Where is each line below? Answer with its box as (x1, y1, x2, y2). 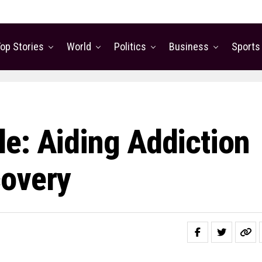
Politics (114, 40, 146, 53)
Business (169, 40, 209, 53)
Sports (232, 40, 260, 53)
